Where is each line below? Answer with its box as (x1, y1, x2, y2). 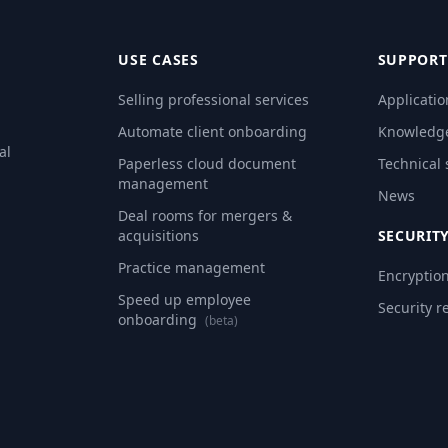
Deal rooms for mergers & (118, 206, 293, 226)
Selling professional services (118, 90, 310, 110)
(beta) (205, 312, 239, 330)
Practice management (118, 258, 266, 278)
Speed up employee (118, 290, 252, 310)
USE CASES (118, 50, 199, 70)
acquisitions (118, 226, 200, 246)
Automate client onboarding (118, 122, 308, 142)
